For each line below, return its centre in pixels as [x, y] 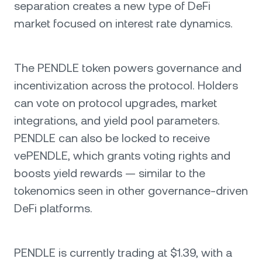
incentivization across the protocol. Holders [126, 85]
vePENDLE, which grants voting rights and [122, 156]
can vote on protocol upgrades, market [116, 103]
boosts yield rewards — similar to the [110, 173]
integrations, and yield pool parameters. [117, 120]
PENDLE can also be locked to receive [112, 138]
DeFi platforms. [53, 208]
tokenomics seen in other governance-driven [131, 191]
